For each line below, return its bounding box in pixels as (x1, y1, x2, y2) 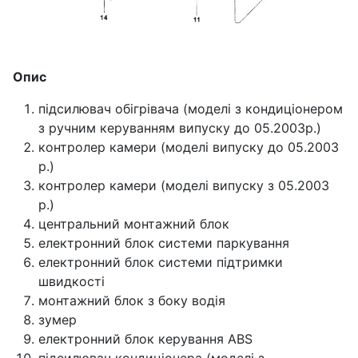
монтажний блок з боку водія (38, 292, 225, 308)
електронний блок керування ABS (38, 330, 253, 347)
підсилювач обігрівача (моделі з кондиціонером (38, 100, 343, 117)
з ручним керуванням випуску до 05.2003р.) (38, 119, 321, 136)
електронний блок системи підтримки (38, 253, 283, 270)
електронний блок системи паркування (38, 234, 289, 251)
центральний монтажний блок (38, 215, 229, 232)
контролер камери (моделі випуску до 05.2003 (38, 138, 339, 155)
